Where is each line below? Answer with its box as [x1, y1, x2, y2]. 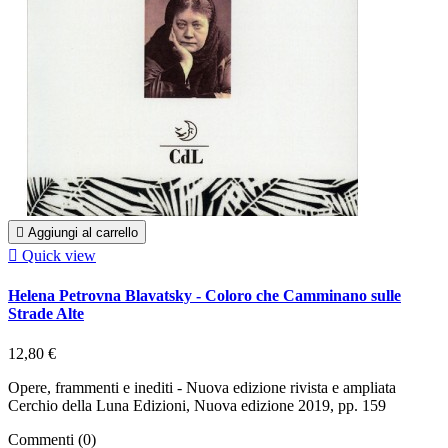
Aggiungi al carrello [28, 225, 138, 241]
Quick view [22, 247, 96, 265]
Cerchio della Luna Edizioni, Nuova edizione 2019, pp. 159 [8, 396, 386, 414]
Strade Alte [8, 305, 84, 323]
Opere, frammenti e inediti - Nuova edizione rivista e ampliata [8, 378, 396, 396]
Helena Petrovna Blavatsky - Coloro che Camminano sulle [8, 287, 401, 305]
